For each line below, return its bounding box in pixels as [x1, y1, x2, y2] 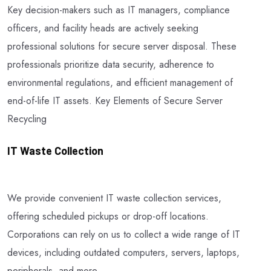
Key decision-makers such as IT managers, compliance [7, 2, 230, 17]
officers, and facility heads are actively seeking [7, 21, 198, 35]
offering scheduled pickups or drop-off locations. [7, 209, 209, 223]
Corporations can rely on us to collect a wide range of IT [7, 227, 240, 241]
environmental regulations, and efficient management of [7, 75, 233, 90]
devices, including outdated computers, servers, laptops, [7, 245, 240, 260]
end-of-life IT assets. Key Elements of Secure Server [7, 93, 223, 108]
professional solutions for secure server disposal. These [7, 39, 237, 53]
